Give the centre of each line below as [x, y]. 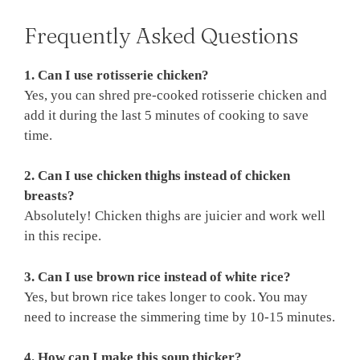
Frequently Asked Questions [161, 35]
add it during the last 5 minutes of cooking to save [166, 115]
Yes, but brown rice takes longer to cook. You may [166, 297]
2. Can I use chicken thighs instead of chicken [157, 176]
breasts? [49, 196]
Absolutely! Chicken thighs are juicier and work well [175, 216]
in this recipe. [63, 236]
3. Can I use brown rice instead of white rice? [157, 276]
